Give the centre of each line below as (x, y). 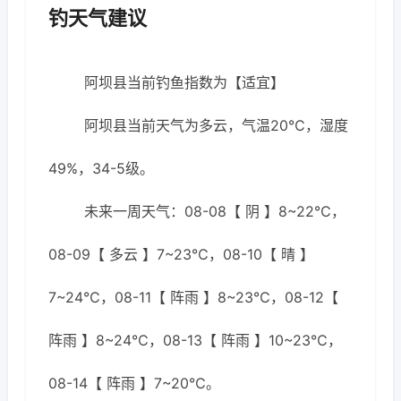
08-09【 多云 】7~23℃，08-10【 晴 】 (181, 254)
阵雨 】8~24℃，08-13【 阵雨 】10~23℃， (195, 340)
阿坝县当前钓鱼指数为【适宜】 (184, 82)
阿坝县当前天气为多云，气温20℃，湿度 (216, 125)
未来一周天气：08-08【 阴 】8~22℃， (215, 211)
